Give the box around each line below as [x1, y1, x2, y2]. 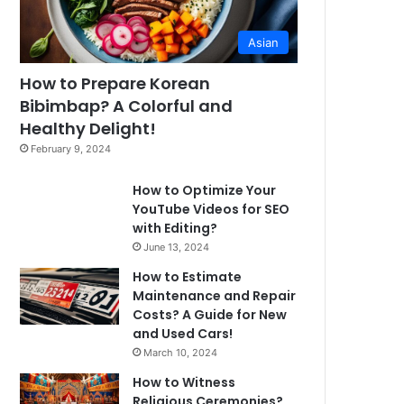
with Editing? [133, 219, 218, 238]
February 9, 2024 [31, 142, 112, 156]
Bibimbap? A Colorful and [20, 95, 234, 118]
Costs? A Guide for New [133, 306, 288, 325]
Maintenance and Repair [133, 287, 297, 306]
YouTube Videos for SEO [133, 200, 290, 219]
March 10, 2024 [143, 346, 218, 360]
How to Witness [133, 373, 236, 392]
